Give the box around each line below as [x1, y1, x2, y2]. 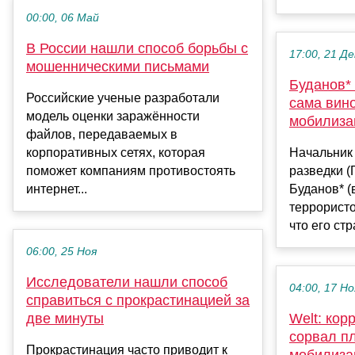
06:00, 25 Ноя [26, 245, 97, 258]
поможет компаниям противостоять [26, 163, 235, 177]
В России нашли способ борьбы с [26, 40, 248, 56]
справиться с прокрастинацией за [26, 292, 250, 308]
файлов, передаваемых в [26, 127, 177, 141]
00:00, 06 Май [26, 11, 99, 24]
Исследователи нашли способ [26, 273, 227, 290]
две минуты [26, 310, 104, 326]
